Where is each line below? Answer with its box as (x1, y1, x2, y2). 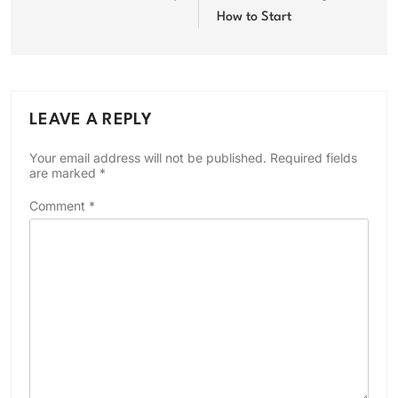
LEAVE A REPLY (29, 112, 152, 129)
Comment (29, 198, 89, 214)
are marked (29, 165, 99, 181)
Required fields (270, 150, 357, 166)
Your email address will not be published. (29, 150, 267, 166)
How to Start (217, 11, 291, 25)
